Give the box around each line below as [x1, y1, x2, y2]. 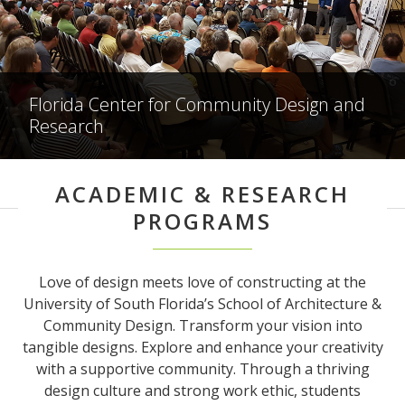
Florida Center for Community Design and [29, 92, 365, 118]
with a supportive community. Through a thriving [35, 359, 370, 380]
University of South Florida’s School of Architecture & [24, 294, 381, 315]
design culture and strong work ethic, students [44, 381, 361, 401]
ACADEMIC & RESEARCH [55, 179, 350, 210]
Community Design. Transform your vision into [42, 316, 363, 336]
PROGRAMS [133, 206, 272, 237]
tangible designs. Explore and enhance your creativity [22, 337, 383, 358]
